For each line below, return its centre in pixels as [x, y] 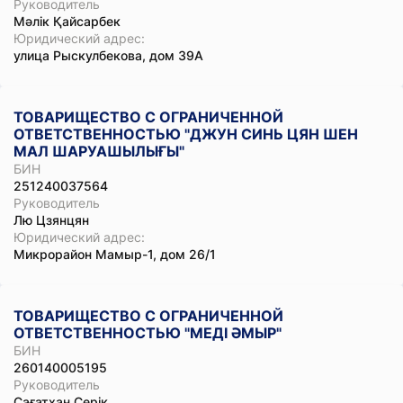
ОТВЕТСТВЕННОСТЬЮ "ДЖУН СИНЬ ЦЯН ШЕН [186, 134]
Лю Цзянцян [51, 220]
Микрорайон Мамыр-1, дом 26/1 [115, 254]
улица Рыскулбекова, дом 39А [108, 55]
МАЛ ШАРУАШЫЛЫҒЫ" [99, 151]
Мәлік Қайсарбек [67, 21]
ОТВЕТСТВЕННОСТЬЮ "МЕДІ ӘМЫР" [148, 333]
